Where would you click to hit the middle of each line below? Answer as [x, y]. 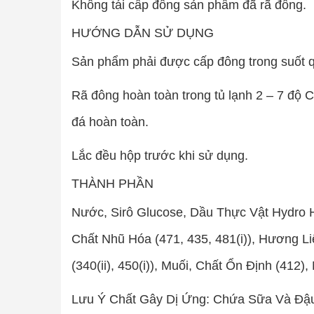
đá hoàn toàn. [110, 122]
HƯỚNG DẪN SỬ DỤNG [143, 33]
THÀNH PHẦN [112, 184]
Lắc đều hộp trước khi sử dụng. [160, 156]
